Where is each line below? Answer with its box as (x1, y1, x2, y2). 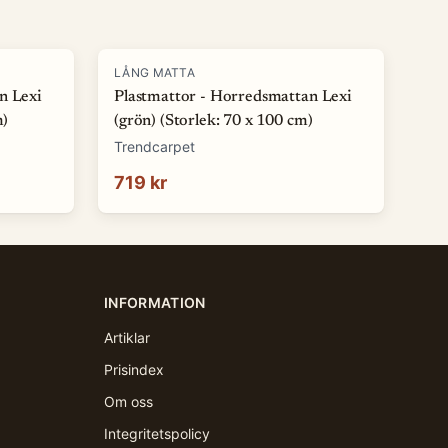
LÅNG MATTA (114, 65, 195, 80)
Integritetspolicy (104, 425, 210, 442)
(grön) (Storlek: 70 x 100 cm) (114, 113, 313, 129)
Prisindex (104, 361, 164, 378)
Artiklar (104, 329, 150, 346)
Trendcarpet (114, 138, 195, 155)
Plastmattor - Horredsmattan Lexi (114, 89, 352, 105)
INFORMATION (104, 294, 206, 311)
